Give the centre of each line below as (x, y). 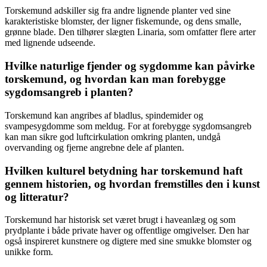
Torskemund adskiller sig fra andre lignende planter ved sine (118, 11)
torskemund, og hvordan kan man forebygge (115, 79)
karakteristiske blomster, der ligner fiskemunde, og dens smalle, (123, 21)
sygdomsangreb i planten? (69, 92)
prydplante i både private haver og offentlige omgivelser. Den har (127, 231)
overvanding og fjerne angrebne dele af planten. (94, 147)
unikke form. (29, 252)
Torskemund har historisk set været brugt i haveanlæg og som (120, 220)
